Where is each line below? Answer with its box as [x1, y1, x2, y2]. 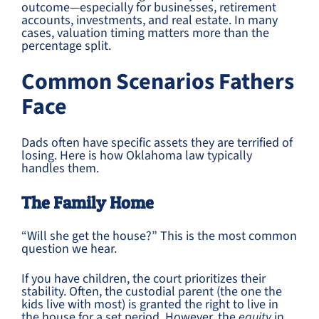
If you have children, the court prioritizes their [21, 270, 266, 288]
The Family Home [21, 192, 154, 213]
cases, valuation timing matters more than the [21, 24, 269, 42]
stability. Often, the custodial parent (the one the [21, 283, 282, 300]
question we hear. [21, 240, 117, 258]
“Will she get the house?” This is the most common [21, 227, 297, 245]
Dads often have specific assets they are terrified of [21, 134, 293, 152]
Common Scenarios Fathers [21, 66, 294, 98]
